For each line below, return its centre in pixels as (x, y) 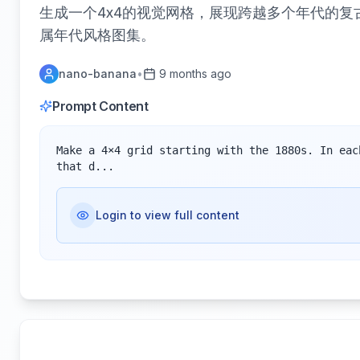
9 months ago (195, 74)
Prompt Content (100, 106)
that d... (85, 166)
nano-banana (98, 74)
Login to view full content (168, 215)
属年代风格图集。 (97, 35)
